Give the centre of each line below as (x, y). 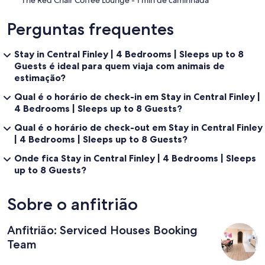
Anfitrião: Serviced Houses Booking (102, 230)
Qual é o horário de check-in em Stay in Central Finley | (137, 96)
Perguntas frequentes (91, 29)
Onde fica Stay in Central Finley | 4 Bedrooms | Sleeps (135, 158)
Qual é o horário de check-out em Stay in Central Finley (138, 127)
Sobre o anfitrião (72, 204)
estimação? (40, 77)
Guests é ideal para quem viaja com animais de (119, 65)
